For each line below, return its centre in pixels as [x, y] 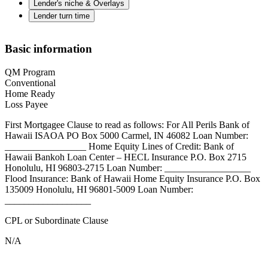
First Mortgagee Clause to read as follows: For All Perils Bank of [127, 125]
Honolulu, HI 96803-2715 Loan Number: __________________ [128, 168]
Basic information [48, 49]
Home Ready [30, 94]
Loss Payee [26, 105]
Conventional [30, 83]
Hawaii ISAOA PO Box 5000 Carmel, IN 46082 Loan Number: [127, 136]
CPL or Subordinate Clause [57, 221]
